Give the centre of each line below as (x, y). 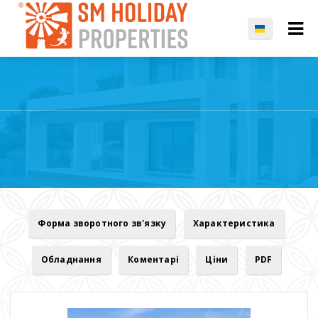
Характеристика (234, 223)
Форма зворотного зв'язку (102, 223)
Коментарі (153, 259)
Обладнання (71, 259)
